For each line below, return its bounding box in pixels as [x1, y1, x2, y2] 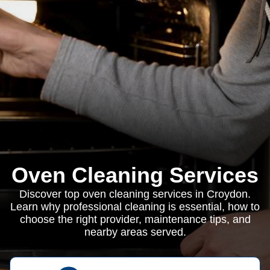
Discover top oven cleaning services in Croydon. [19, 188, 251, 200]
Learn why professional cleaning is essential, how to [10, 201, 260, 213]
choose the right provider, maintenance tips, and [19, 213, 251, 225]
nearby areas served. [84, 226, 186, 238]
